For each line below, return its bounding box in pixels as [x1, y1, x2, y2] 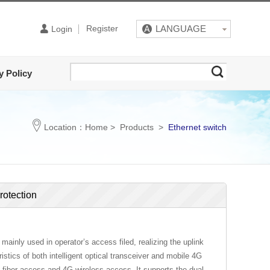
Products [120, 122, 156, 132]
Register [86, 24, 118, 33]
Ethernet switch [166, 122, 227, 132]
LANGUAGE [155, 24, 206, 34]
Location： [44, 122, 85, 132]
